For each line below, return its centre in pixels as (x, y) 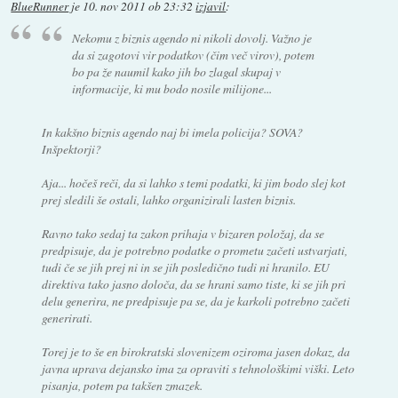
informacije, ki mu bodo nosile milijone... (172, 89)
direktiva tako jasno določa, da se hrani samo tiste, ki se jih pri (193, 284)
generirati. (67, 318)
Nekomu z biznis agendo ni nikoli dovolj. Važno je (192, 38)
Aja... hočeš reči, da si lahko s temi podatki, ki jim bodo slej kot (193, 183)
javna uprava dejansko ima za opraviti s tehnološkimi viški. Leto (198, 369)
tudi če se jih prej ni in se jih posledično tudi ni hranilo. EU (185, 267)
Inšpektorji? (71, 149)
